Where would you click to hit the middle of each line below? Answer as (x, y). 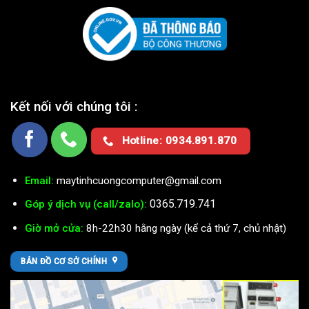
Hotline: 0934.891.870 (179, 141)
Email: (39, 180)
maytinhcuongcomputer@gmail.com (139, 180)
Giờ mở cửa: (54, 228)
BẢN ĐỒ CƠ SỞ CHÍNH (64, 261)
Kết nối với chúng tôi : (74, 106)
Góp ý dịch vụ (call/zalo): (86, 205)
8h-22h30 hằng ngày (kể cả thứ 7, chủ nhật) (186, 228)
